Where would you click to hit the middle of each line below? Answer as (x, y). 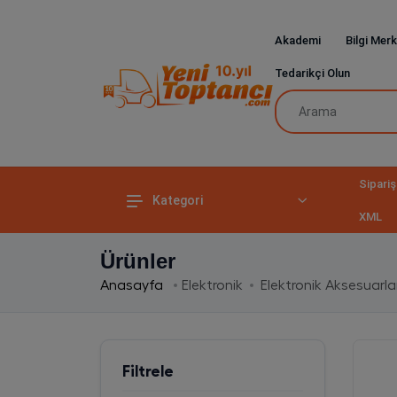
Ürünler (137, 261)
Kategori (177, 200)
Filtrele (148, 371)
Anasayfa (133, 285)
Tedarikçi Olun (312, 73)
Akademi (297, 40)
